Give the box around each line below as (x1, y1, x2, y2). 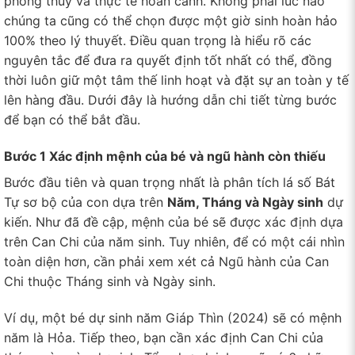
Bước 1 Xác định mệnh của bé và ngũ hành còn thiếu (4, 148, 326, 165)
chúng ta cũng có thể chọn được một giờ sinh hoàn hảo (4, 13, 338, 29)
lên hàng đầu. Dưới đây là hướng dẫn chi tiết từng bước (4, 92, 337, 109)
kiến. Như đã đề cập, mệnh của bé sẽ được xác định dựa (4, 214, 343, 231)
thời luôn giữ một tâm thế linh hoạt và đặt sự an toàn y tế (4, 72, 349, 89)
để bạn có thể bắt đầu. (4, 112, 140, 128)
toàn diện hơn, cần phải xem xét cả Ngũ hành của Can (4, 254, 329, 270)
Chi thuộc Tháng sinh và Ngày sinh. (4, 273, 216, 290)
